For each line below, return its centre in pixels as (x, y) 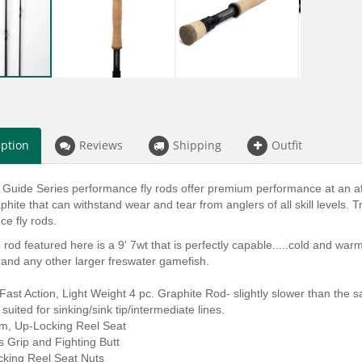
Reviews (101, 145)
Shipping (197, 145)
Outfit (287, 145)
